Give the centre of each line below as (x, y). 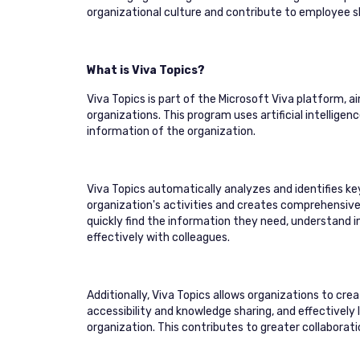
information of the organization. (171, 131)
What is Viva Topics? (146, 70)
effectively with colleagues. (158, 237)
